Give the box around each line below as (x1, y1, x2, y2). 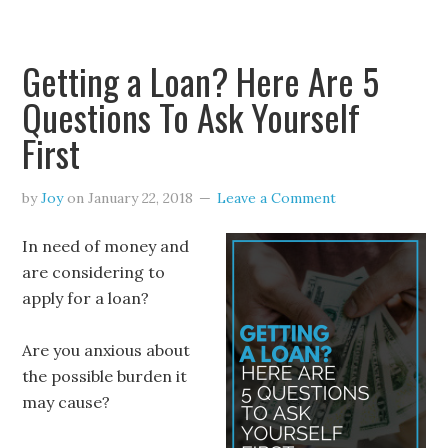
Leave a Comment (217, 189, 337, 207)
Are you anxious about (22, 340, 191, 360)
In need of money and (22, 236, 190, 256)
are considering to (22, 262, 166, 282)
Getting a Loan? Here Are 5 (22, 54, 380, 107)
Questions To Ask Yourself (22, 90, 361, 143)
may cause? (22, 392, 111, 412)
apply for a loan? (22, 288, 150, 308)
